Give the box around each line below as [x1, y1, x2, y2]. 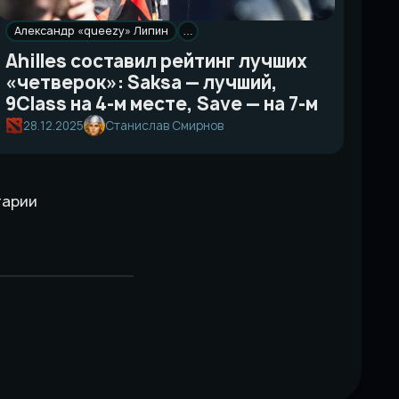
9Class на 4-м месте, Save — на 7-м [5, 92, 318, 116]
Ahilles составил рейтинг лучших [5, 49, 307, 73]
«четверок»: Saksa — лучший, [5, 70, 278, 94]
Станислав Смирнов [105, 117, 224, 134]
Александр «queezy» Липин [14, 23, 168, 38]
